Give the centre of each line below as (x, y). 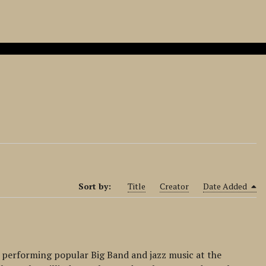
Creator (174, 186)
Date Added (226, 186)
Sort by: (96, 186)
